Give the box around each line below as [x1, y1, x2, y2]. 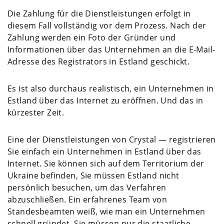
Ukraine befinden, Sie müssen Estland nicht [7, 169, 179, 181]
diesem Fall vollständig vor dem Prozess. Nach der [7, 19, 206, 31]
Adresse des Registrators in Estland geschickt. [7, 55, 190, 67]
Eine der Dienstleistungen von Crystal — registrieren [7, 133, 216, 145]
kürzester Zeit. [7, 106, 64, 118]
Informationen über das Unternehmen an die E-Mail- [7, 43, 215, 55]
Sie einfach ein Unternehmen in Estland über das [7, 145, 201, 157]
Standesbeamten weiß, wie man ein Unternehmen [7, 205, 205, 217]
